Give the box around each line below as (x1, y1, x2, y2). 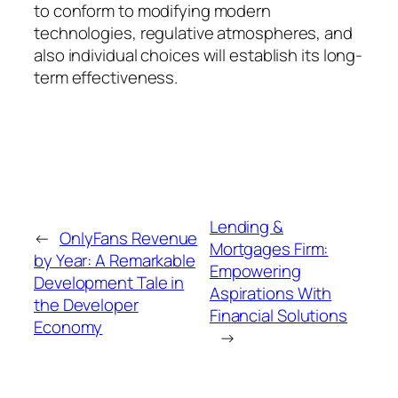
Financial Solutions (209, 304, 347, 328)
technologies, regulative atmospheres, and (34, 21, 353, 45)
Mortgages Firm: (209, 237, 329, 261)
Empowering (209, 259, 301, 283)
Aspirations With (209, 282, 332, 306)
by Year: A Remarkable (34, 248, 195, 272)
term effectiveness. (34, 66, 179, 90)
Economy (34, 314, 103, 338)
